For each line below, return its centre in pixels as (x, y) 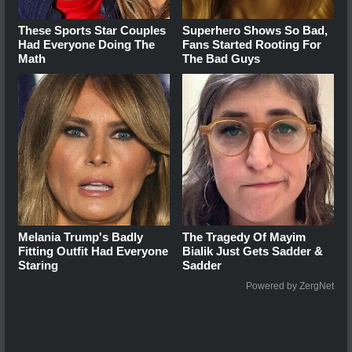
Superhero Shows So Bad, (255, 30)
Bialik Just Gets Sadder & (253, 251)
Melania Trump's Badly (81, 236)
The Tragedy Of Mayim (244, 236)
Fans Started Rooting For (252, 44)
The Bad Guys (222, 58)
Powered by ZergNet (290, 286)
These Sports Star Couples (92, 30)
